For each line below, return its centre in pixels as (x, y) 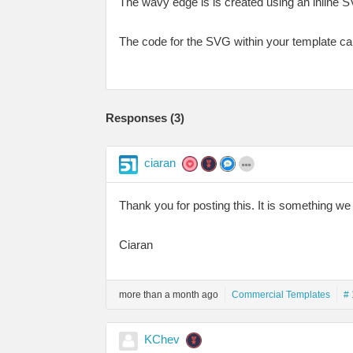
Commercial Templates (281, 294)
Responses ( (140, 117)
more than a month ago (169, 294)
